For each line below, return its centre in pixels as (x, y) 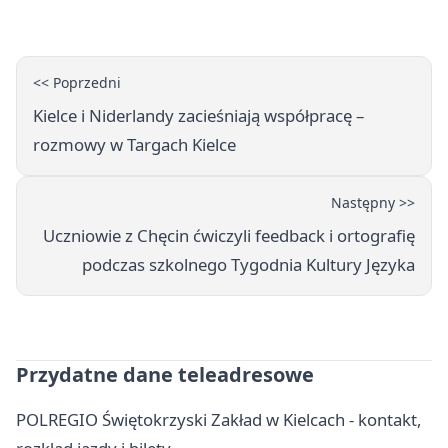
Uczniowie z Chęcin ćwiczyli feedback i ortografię (229, 236)
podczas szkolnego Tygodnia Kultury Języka (248, 265)
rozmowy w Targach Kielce (134, 145)
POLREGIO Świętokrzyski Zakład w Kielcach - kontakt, (219, 420)
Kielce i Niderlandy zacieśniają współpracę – (198, 116)
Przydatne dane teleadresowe (165, 375)
